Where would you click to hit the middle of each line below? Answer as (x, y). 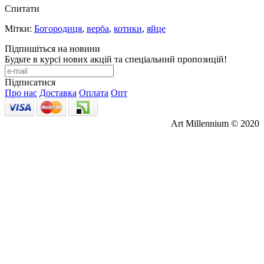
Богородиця (58, 28)
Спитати (22, 8)
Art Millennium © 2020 (215, 123)
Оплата (94, 93)
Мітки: (19, 28)
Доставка (58, 93)
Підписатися (30, 82)
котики (128, 28)
